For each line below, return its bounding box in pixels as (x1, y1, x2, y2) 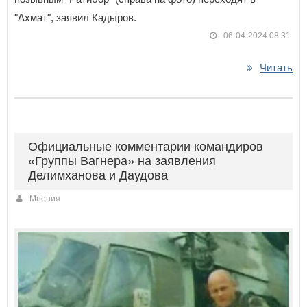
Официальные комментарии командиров (28, 139, 263, 153)
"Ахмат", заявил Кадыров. (14, 11, 136, 23)
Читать (260, 61, 293, 73)
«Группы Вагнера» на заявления (28, 153, 216, 168)
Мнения (29, 193, 60, 204)
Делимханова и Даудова (28, 168, 168, 182)
